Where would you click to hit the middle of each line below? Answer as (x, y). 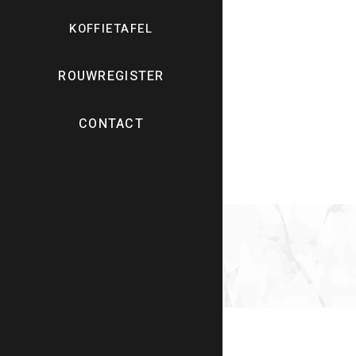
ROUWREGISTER (111, 76)
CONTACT (111, 124)
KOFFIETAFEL (111, 29)
